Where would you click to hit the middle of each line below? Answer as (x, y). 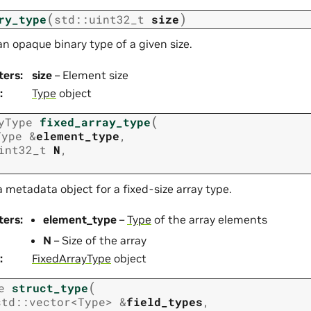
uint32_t (117, 19)
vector (50, 301)
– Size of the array (99, 241)
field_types (165, 301)
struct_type (50, 287)
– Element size (90, 75)
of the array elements (209, 220)
